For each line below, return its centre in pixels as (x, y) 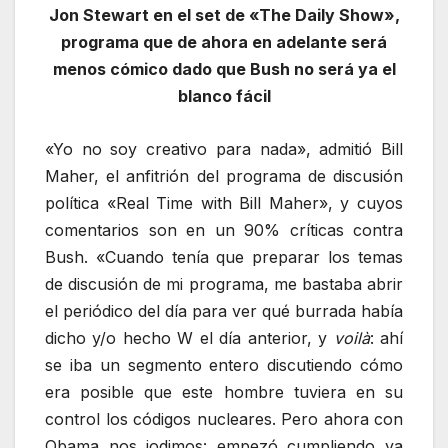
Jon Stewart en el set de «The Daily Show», (224, 15)
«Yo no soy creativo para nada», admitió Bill (224, 148)
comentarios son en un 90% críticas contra (224, 229)
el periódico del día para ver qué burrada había (224, 310)
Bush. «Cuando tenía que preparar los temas (224, 256)
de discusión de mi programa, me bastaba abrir (224, 283)
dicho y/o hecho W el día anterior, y (189, 337)
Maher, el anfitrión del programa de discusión (224, 175)
